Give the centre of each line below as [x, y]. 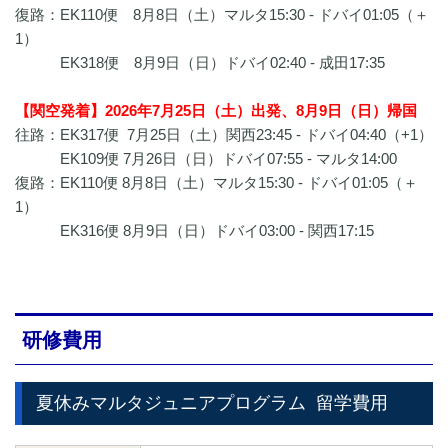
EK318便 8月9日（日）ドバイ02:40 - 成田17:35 [200, 63]
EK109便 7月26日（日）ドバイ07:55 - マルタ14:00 [206, 159]
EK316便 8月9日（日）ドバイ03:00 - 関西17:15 [194, 231]
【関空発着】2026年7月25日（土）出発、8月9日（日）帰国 [216, 111]
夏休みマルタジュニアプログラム [171, 402]
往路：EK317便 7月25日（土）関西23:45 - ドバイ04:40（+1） [224, 135]
